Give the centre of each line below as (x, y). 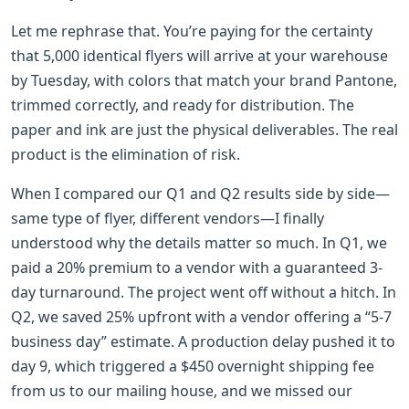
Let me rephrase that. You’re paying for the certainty (192, 31)
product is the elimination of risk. (126, 154)
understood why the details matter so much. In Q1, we (199, 242)
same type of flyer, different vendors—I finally (168, 218)
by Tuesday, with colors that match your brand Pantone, (204, 80)
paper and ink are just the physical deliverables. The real (204, 129)
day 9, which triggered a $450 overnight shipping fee (193, 366)
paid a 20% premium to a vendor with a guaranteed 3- (197, 267)
